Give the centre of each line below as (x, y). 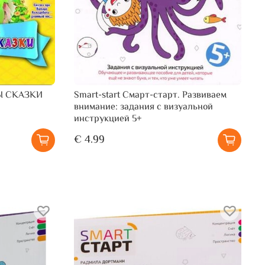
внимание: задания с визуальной (144, 107)
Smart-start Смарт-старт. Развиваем (151, 95)
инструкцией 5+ (108, 119)
